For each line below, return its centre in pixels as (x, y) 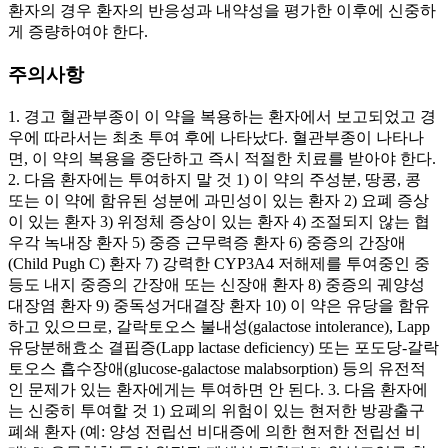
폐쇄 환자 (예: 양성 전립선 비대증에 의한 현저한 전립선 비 (214, 431)
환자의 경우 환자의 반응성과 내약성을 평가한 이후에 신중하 (222, 11)
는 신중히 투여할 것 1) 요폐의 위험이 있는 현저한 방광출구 (216, 410)
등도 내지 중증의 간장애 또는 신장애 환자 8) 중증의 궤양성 (216, 284)
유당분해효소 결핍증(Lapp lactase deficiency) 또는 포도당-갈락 (223, 347)
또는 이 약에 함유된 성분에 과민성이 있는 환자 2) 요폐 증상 (218, 200)
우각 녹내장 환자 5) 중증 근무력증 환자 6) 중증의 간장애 (207, 242)
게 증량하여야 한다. (78, 32)
